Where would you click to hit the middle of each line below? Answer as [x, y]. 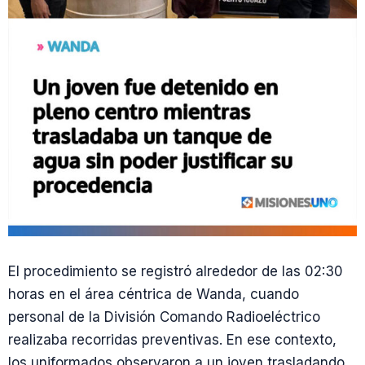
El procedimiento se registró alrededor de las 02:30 [176, 272]
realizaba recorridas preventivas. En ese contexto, [172, 340]
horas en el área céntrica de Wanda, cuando [154, 295]
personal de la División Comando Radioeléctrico [164, 317]
